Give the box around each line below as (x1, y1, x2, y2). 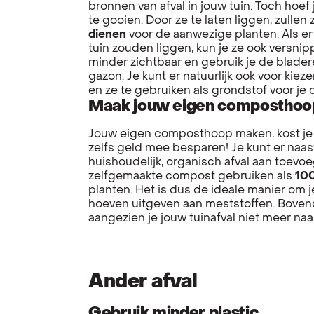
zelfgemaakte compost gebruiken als (88, 170, 295, 182)
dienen (88, 29, 126, 41)
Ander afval (88, 272, 198, 292)
